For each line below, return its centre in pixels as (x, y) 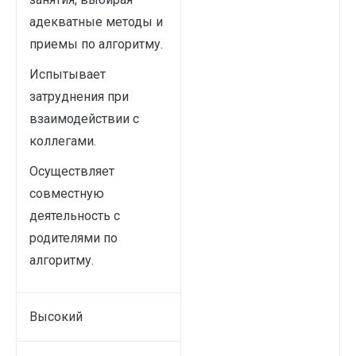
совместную (67, 193)
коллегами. (63, 141)
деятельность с (75, 216)
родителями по (74, 238)
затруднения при (79, 97)
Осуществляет (72, 171)
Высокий (56, 317)
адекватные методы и (96, 22)
